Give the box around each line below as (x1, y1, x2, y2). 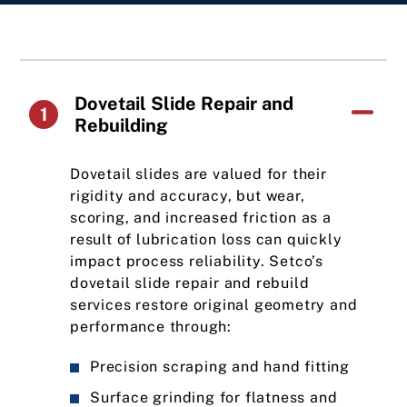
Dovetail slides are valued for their (70, 165, 327, 183)
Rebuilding (74, 114, 168, 136)
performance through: (70, 318, 233, 335)
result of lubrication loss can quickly (70, 231, 342, 248)
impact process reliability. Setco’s (70, 253, 324, 270)
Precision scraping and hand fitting (90, 358, 350, 375)
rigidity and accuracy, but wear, (70, 187, 305, 204)
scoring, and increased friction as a (70, 209, 332, 226)
